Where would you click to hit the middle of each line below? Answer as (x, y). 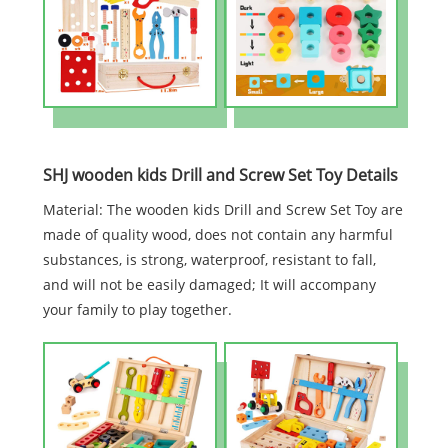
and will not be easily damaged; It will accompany (209, 284)
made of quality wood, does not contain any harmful (217, 234)
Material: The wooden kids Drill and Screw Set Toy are (222, 209)
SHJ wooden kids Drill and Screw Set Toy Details (220, 174)
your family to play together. (137, 309)
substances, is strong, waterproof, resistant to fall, (209, 259)
